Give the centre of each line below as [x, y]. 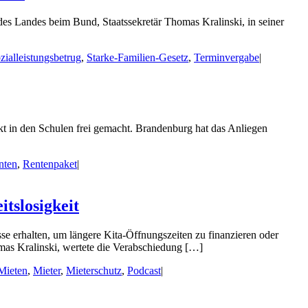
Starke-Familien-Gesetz [137, 58]
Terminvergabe [227, 58]
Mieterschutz [94, 270]
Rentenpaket [50, 164]
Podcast [144, 270]
